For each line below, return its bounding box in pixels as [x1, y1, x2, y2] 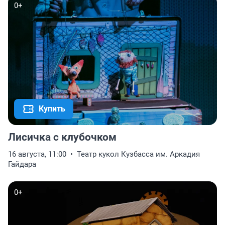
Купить [39, 104, 65, 114]
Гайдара [8, 160, 36, 169]
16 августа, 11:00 [8, 150, 66, 159]
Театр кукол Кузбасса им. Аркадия [77, 150, 200, 159]
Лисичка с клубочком [8, 131, 117, 144]
